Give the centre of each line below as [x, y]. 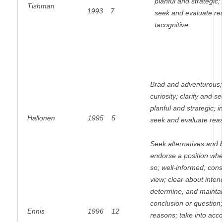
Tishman [41, 6]
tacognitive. [172, 25]
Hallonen [41, 118]
